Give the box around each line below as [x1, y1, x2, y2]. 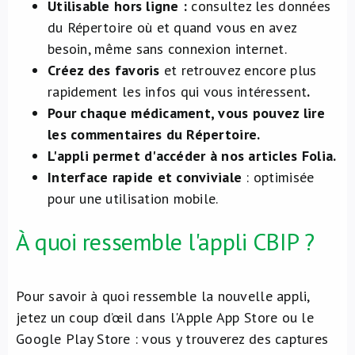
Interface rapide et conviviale [48, 168, 246, 186]
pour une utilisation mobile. [48, 189, 219, 208]
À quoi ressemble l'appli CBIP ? [16, 226, 315, 257]
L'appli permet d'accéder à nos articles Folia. [48, 147, 337, 165]
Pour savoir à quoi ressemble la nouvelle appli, [16, 287, 310, 305]
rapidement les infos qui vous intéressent [48, 82, 307, 101]
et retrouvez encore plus [163, 61, 317, 79]
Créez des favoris [48, 61, 164, 79]
